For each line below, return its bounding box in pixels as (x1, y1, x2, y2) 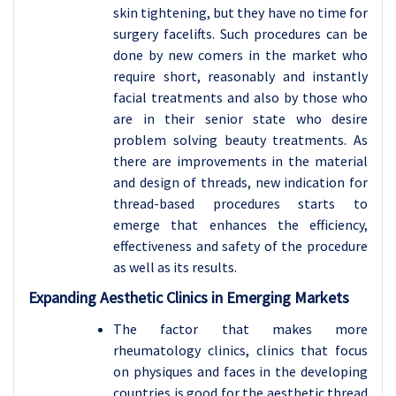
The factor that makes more (113, 320, 368, 339)
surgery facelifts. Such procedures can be (113, 25, 368, 43)
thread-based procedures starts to (113, 194, 368, 213)
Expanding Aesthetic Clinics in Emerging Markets (28, 287, 349, 308)
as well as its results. (113, 258, 237, 277)
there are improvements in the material (113, 152, 368, 171)
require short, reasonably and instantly (113, 67, 368, 86)
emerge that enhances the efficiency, (113, 216, 368, 234)
